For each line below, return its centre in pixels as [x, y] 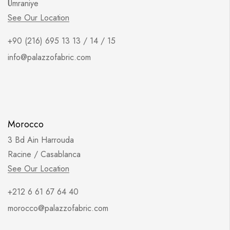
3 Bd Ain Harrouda [41, 140]
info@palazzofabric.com [49, 57]
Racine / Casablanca [44, 155]
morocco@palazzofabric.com [58, 208]
